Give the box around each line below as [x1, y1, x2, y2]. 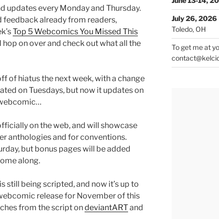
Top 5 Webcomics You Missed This [13, 27, 138, 37]
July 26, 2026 [171, 14, 217, 23]
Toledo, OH [171, 25, 206, 34]
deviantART [85, 203, 128, 213]
